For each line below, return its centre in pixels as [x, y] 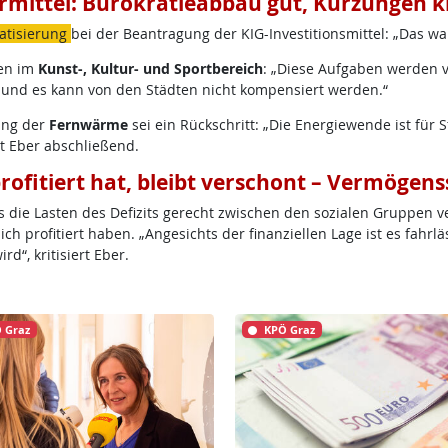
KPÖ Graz [290, 329]
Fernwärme [88, 124]
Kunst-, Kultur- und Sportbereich [150, 68]
